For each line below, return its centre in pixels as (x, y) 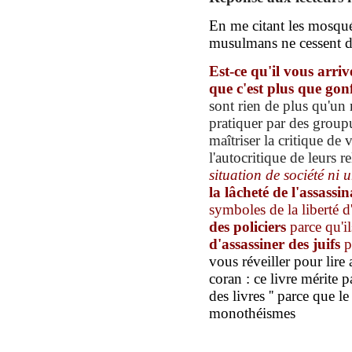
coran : (231, 278)
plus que (296, 88)
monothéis (240, 313)
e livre (280, 278)
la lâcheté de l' (254, 192)
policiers (258, 226)
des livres (239, 295)
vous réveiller (251, 261)
